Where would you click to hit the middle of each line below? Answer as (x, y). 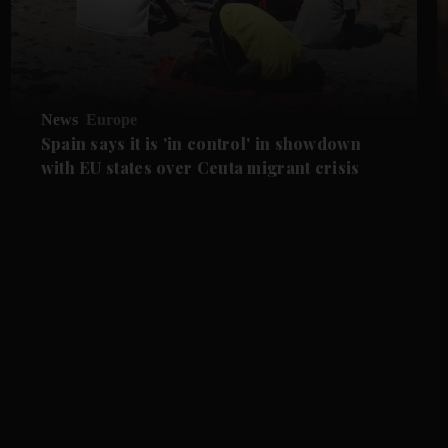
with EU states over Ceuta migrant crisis (200, 167)
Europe (111, 119)
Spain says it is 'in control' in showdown (200, 143)
